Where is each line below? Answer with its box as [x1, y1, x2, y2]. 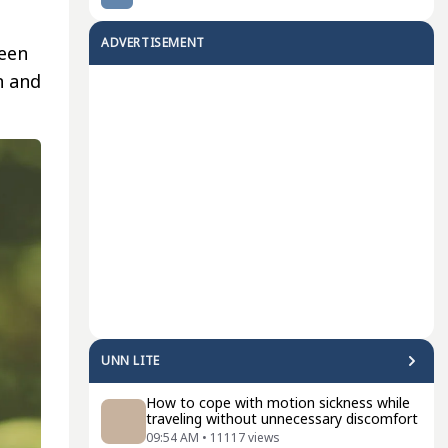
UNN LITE [101, 352, 160, 369]
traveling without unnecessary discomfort [146, 409, 418, 428]
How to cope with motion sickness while [146, 393, 410, 412]
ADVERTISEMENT [101, 34, 205, 51]
